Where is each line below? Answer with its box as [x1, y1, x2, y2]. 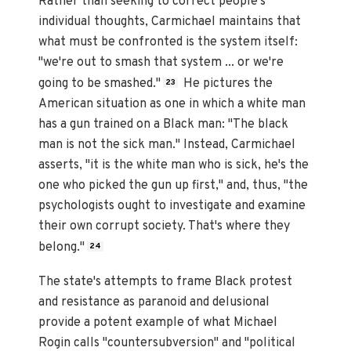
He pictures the [180, 76, 273, 92]
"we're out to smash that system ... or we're [38, 55, 284, 71]
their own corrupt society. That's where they [38, 219, 291, 235]
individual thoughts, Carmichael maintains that [38, 14, 302, 31]
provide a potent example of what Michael [38, 314, 278, 331]
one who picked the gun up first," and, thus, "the [38, 178, 309, 194]
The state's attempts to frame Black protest [38, 273, 293, 290]
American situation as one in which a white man [38, 96, 306, 113]
